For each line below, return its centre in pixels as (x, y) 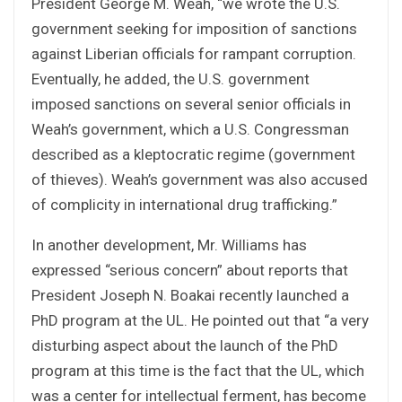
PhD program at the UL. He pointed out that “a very (200, 320)
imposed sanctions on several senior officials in (191, 104)
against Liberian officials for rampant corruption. (194, 53)
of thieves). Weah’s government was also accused (200, 179)
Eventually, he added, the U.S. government (170, 79)
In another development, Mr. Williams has (169, 245)
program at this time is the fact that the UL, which (198, 370)
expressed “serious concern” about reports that (190, 270)
